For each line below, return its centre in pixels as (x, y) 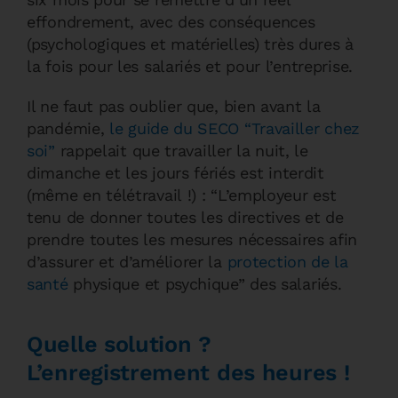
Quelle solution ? (119, 344)
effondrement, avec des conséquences (171, 22)
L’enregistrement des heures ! (188, 373)
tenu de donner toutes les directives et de (185, 217)
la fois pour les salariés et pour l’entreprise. (190, 66)
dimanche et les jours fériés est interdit (175, 173)
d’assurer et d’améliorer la (127, 262)
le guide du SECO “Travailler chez (235, 128)
